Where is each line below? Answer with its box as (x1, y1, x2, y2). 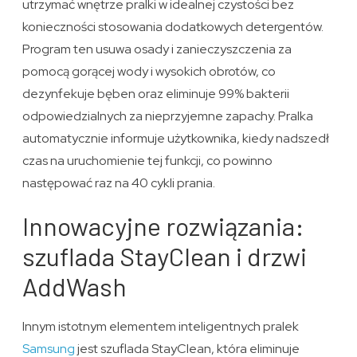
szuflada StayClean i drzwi (22, 241, 308, 272)
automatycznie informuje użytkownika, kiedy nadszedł (22, 130, 330, 147)
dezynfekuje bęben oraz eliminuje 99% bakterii (22, 85, 290, 103)
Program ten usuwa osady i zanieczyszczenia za (22, 41, 292, 58)
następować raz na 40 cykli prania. (22, 175, 216, 192)
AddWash (22, 271, 127, 302)
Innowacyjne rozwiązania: (22, 210, 305, 241)
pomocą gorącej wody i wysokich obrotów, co (22, 63, 277, 80)
